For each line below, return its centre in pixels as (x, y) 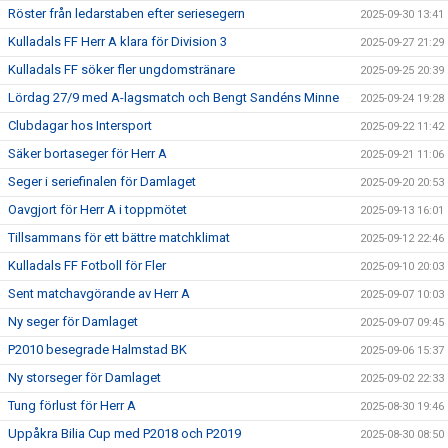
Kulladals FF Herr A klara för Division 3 (117, 41)
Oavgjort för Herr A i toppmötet (97, 209)
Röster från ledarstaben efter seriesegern (126, 13)
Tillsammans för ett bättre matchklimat (119, 237)
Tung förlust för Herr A (72, 405)
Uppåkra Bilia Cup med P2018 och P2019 (124, 433)
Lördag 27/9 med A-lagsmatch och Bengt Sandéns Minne (173, 97)
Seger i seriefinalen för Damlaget (102, 181)
